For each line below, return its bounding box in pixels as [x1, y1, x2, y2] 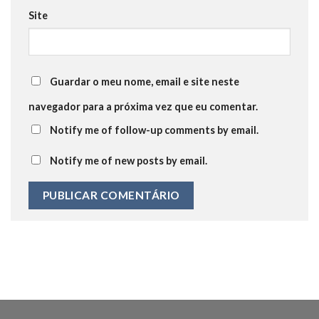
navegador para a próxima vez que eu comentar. [28, 100, 258, 113]
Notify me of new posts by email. [50, 155, 207, 167]
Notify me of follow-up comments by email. [50, 124, 258, 137]
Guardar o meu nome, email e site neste [50, 75, 239, 88]
